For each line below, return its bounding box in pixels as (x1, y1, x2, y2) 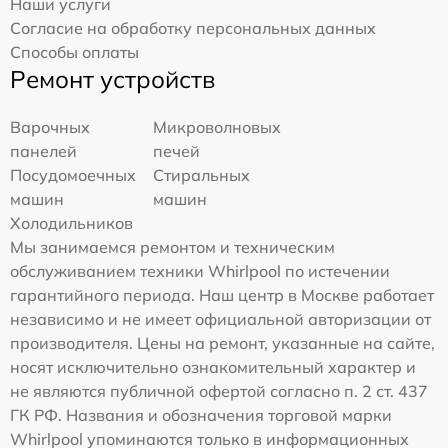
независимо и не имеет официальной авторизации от (10, 309, 431, 330)
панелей (10, 141, 77, 162)
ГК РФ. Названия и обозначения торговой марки (10, 405, 392, 426)
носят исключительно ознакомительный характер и (10, 357, 416, 378)
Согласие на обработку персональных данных (10, 18, 376, 39)
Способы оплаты (10, 42, 139, 63)
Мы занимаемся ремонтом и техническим (10, 237, 335, 258)
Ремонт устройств (10, 64, 215, 95)
